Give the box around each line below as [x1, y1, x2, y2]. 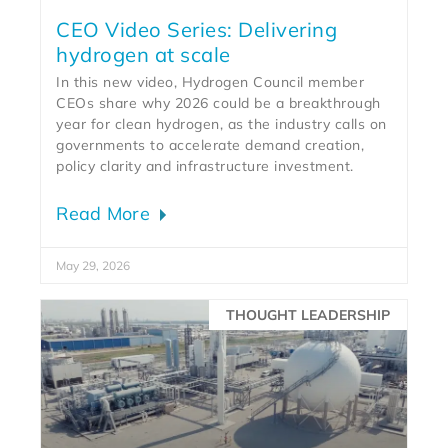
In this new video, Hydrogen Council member [56, 72, 365, 91]
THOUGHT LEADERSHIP [225, 305, 390, 324]
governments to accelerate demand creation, [56, 135, 365, 154]
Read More [56, 201, 156, 225]
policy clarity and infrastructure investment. [56, 156, 354, 175]
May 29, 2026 [56, 257, 131, 273]
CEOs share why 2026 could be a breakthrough [56, 93, 381, 112]
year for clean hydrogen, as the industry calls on [56, 114, 387, 133]
